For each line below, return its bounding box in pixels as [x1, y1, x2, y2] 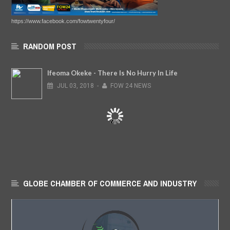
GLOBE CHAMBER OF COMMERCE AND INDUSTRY [23, 177, 197, 189]
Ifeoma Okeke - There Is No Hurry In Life [47, 68, 178, 77]
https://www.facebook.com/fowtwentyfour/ [11, 17, 115, 24]
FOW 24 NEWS [110, 82, 151, 89]
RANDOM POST [23, 40, 76, 52]
